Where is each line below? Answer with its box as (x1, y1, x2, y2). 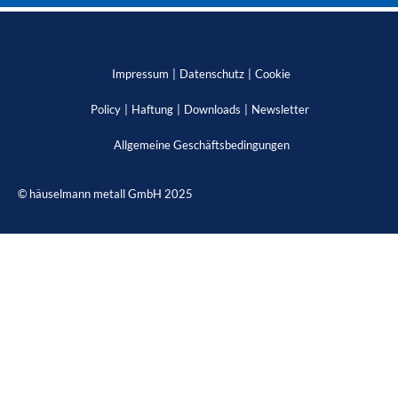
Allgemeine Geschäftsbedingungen (113, 137, 290, 152)
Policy (90, 101, 121, 116)
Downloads (183, 101, 241, 116)
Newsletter (251, 101, 309, 116)
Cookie (254, 66, 291, 81)
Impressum (111, 66, 169, 81)
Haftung (131, 101, 173, 116)
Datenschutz (179, 66, 244, 81)
